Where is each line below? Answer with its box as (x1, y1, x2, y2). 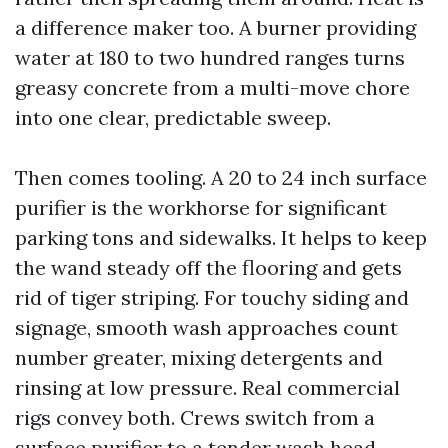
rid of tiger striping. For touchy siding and (15, 285, 409, 310)
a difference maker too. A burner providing (15, 15, 416, 40)
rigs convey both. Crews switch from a (15, 405, 375, 430)
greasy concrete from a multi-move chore (15, 75, 410, 100)
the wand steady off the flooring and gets (15, 255, 402, 280)
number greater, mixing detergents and (15, 345, 383, 370)
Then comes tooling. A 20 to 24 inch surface (15, 165, 427, 190)
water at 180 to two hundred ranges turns (15, 45, 405, 70)
